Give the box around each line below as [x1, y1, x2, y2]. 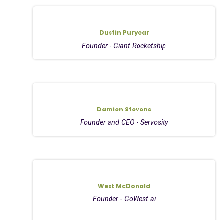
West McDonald [98, 181, 151, 190]
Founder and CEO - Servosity [80, 118, 168, 127]
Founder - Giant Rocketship [82, 41, 166, 50]
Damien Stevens [97, 105, 152, 113]
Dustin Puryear [99, 28, 149, 37]
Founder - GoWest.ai [92, 194, 156, 203]
